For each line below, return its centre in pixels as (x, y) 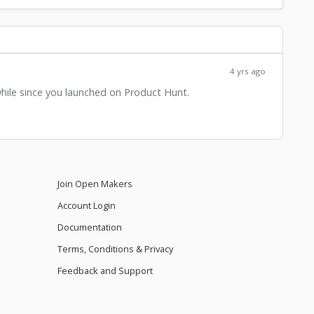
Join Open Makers (95, 184)
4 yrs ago (248, 71)
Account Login (86, 206)
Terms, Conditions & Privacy (115, 249)
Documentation (89, 227)
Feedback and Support (105, 271)
